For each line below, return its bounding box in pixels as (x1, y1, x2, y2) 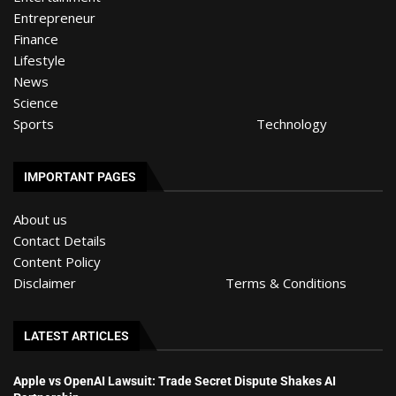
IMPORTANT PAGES (24, 169, 136, 184)
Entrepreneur (13, 8, 95, 27)
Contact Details (13, 231, 106, 249)
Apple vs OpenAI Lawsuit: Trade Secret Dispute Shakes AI (13, 373, 336, 388)
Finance (13, 29, 58, 48)
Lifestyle (13, 50, 65, 69)
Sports (13, 114, 54, 133)
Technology (256, 114, 327, 133)
